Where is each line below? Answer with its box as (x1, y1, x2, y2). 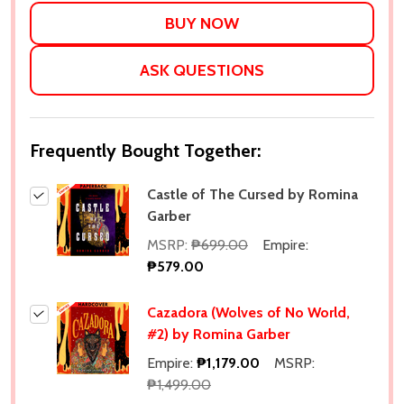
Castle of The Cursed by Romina (147, 186, 358, 203)
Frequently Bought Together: (30, 140, 261, 161)
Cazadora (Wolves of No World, (147, 304, 350, 321)
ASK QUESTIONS (140, 60, 264, 80)
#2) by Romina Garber (147, 326, 289, 343)
